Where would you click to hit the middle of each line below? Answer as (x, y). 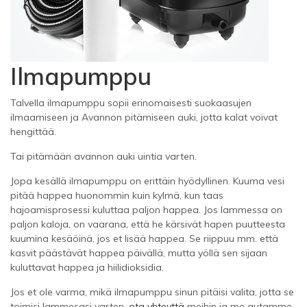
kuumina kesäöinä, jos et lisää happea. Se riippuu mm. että (144, 238)
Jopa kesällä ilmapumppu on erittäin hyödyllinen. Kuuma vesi (147, 181)
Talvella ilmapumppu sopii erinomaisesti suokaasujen (131, 102)
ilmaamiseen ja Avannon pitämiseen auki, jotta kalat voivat (144, 117)
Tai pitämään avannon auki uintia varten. (103, 156)
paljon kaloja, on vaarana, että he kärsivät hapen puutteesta (148, 224)
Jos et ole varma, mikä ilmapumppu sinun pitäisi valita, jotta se (152, 292)
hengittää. (33, 131)
